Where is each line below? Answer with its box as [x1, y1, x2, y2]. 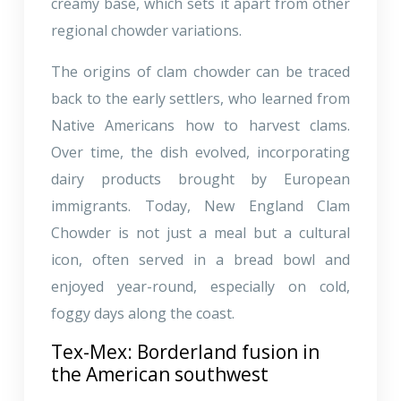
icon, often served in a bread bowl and [51, 249, 350, 269]
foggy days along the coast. [51, 303, 235, 323]
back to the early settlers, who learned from [51, 88, 350, 108]
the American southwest [51, 361, 269, 387]
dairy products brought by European [51, 168, 350, 189]
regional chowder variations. [51, 20, 242, 40]
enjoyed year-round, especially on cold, [51, 276, 350, 296]
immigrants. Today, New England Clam [51, 195, 350, 216]
